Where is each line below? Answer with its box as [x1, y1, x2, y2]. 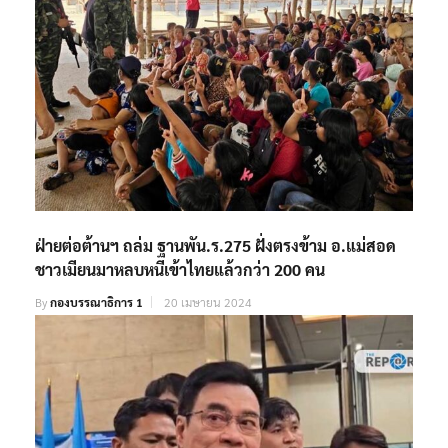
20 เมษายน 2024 [164, 293, 252, 310]
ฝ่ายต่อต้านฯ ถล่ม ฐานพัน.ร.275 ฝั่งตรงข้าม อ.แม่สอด [35, 234, 396, 256]
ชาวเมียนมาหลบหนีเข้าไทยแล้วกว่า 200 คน [35, 258, 325, 280]
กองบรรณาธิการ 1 [50, 293, 143, 310]
